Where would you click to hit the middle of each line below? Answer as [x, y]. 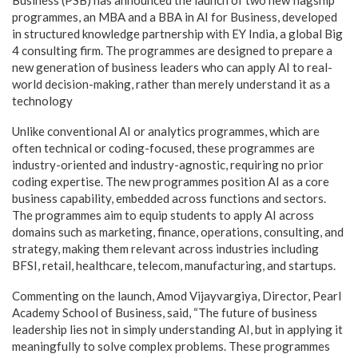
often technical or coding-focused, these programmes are [163, 148]
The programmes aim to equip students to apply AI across [163, 215]
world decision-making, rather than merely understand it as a [171, 84]
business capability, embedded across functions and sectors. [171, 198]
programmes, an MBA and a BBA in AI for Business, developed [175, 17]
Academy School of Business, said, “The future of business [165, 312]
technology [42, 101]
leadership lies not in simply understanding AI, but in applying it [177, 329]
